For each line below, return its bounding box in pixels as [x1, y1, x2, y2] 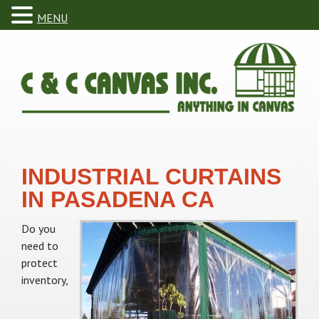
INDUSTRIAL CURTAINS [21, 164, 281, 189]
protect [21, 256, 58, 270]
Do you [21, 221, 56, 236]
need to [21, 239, 58, 253]
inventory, [21, 273, 68, 287]
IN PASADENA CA [21, 187, 214, 212]
